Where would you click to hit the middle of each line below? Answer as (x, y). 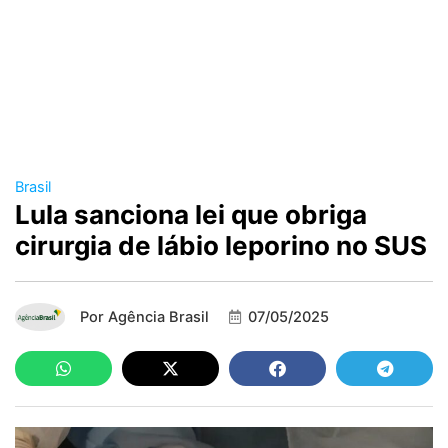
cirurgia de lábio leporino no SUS (221, 246)
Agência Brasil (156, 317)
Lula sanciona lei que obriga (191, 215)
